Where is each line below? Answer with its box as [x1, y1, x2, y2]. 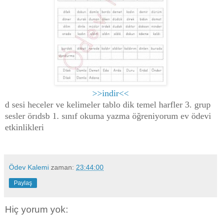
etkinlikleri [5, 122, 44, 132]
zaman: [51, 163, 76, 171]
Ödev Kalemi [9, 163, 49, 171]
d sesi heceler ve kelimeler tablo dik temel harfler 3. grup [5, 99, 211, 110]
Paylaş [14, 179, 32, 186]
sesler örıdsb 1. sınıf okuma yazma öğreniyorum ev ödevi [5, 110, 211, 121]
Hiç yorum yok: [5, 204, 68, 215]
